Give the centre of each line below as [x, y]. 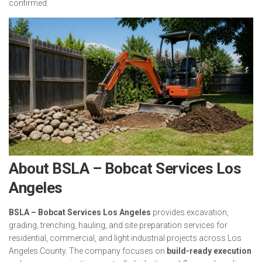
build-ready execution [209, 251]
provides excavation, [190, 212]
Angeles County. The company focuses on [88, 251]
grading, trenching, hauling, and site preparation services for [118, 225]
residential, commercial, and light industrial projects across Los [125, 238]
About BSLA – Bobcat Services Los [125, 168]
